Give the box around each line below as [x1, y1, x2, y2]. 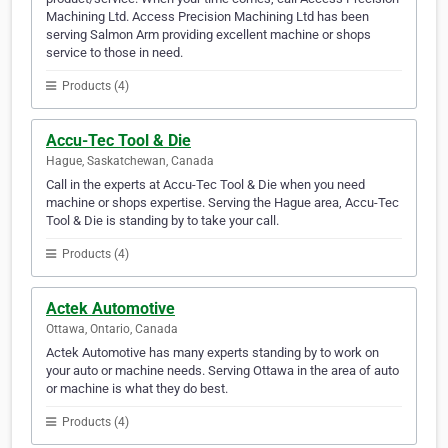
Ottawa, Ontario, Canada [46, 322, 178, 337]
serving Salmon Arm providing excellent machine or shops [46, 27, 371, 43]
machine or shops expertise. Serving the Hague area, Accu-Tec [46, 195, 399, 211]
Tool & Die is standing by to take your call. [46, 213, 279, 229]
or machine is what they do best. [46, 381, 228, 397]
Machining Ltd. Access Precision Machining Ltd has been [46, 9, 369, 25]
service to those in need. [46, 45, 183, 61]
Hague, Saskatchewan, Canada [46, 154, 214, 169]
